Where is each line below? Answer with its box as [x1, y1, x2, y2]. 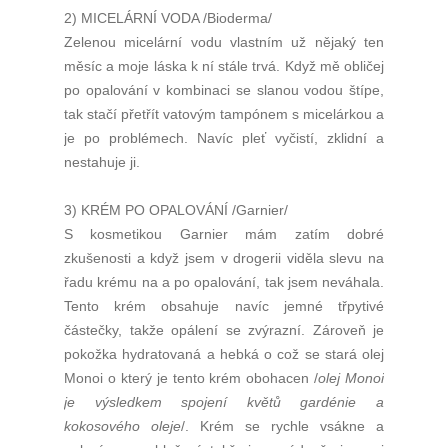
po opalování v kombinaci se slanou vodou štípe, [64, 82, 384, 99]
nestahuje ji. [64, 154, 140, 171]
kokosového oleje [64, 418, 181, 435]
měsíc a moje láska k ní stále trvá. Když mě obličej [64, 58, 384, 75]
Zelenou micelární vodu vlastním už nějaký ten [64, 34, 384, 51]
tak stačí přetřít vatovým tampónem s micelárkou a [64, 106, 384, 123]
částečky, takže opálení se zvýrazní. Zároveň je [64, 322, 384, 339]
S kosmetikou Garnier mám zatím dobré [64, 226, 384, 243]
